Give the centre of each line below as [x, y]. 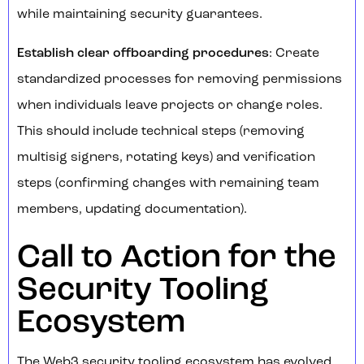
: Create [294, 54]
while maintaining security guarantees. [140, 15]
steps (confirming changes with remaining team [168, 184]
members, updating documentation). [132, 210]
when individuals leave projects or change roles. [170, 106]
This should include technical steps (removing [161, 132]
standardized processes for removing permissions [180, 80]
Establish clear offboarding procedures [143, 54]
